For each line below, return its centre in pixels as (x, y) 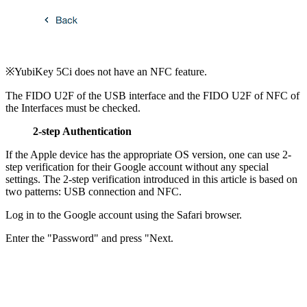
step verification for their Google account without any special (137, 167)
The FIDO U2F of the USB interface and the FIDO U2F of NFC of (152, 95)
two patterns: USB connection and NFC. (94, 191)
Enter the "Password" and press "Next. (89, 238)
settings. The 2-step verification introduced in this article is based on (151, 179)
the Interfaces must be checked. (73, 108)
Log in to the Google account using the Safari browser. (124, 214)
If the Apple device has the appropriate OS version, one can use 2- (148, 154)
